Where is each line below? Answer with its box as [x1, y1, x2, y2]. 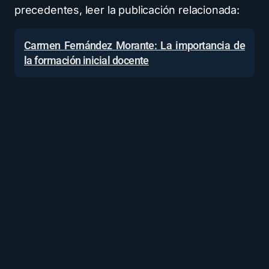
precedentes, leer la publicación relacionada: [14, 4, 240, 16]
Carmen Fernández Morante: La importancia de [24, 39, 245, 52]
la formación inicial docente [24, 54, 149, 67]
